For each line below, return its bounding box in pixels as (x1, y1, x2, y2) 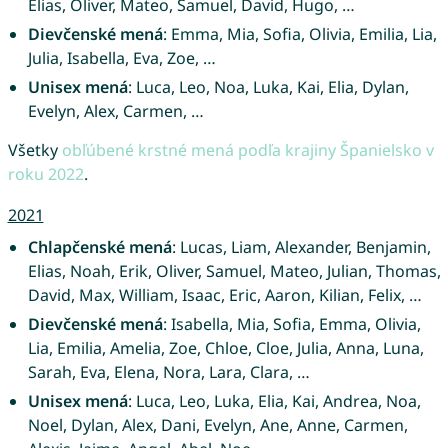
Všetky (7, 138, 62, 161)
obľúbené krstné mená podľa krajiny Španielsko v (61, 138, 434, 161)
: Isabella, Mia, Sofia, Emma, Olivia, (162, 312, 421, 335)
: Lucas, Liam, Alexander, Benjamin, (171, 235, 431, 258)
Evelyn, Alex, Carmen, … (27, 99, 204, 122)
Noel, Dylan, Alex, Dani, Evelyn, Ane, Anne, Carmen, (27, 413, 408, 436)
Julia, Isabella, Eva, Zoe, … (27, 46, 216, 69)
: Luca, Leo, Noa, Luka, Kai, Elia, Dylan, (127, 75, 409, 98)
